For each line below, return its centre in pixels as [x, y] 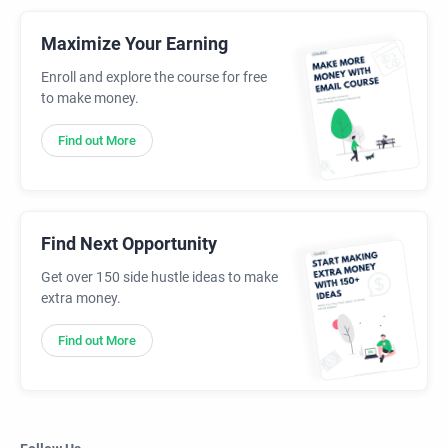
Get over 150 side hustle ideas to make [159, 277]
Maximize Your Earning [134, 44]
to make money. [90, 98]
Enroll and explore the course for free [154, 77]
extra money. [81, 298]
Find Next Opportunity [129, 244]
